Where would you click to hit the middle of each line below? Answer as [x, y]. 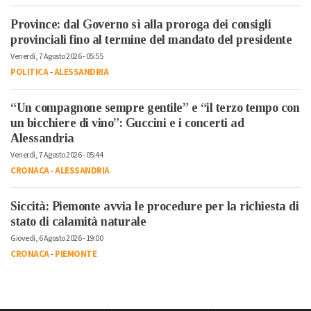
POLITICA [29, 72]
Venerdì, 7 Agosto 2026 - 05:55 [57, 57]
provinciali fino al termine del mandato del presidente [151, 40]
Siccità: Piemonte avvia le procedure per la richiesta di [154, 206]
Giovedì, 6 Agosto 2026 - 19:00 [57, 238]
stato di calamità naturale [78, 221]
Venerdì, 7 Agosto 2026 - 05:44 [57, 155]
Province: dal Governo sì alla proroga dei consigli [141, 24]
